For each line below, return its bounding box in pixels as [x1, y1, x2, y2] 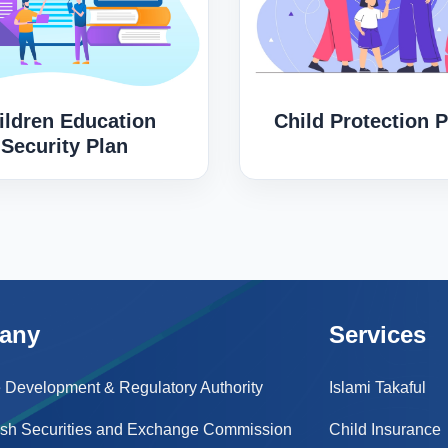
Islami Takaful [328, 379, 426, 397]
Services [328, 321, 426, 349]
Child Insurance [328, 421, 441, 439]
